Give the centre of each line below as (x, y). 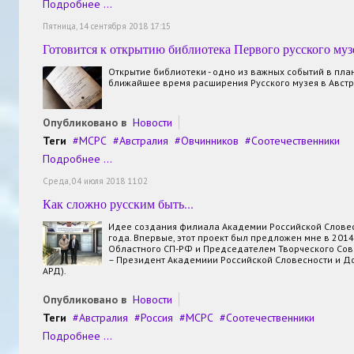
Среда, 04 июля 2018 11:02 (95, 181)
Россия (157, 317)
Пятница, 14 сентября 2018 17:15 (107, 26)
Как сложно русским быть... (118, 203)
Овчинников (210, 140)
